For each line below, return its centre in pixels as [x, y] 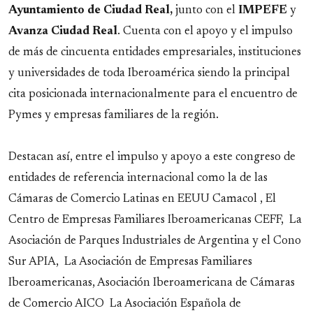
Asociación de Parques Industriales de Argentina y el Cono [155, 241]
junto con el [205, 10]
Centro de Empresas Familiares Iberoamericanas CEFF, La [155, 220]
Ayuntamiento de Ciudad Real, [90, 10]
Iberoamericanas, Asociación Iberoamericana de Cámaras [152, 283]
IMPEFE [263, 10]
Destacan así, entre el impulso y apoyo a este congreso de [152, 157]
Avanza [28, 31]
